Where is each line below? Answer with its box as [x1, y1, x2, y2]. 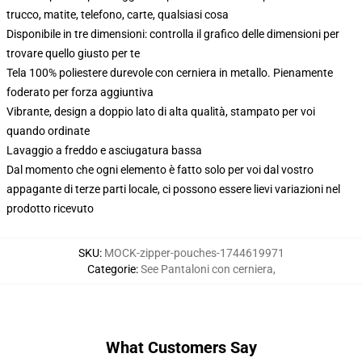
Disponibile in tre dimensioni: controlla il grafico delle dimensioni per [6, 27, 339, 40]
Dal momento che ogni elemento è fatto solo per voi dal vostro [6, 163, 314, 176]
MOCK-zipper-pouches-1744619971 [103, 246, 284, 259]
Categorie [86, 263, 136, 276]
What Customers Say [105, 338, 257, 357]
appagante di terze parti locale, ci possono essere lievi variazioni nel [6, 183, 340, 196]
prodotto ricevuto [6, 202, 94, 215]
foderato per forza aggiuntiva [6, 86, 154, 99]
